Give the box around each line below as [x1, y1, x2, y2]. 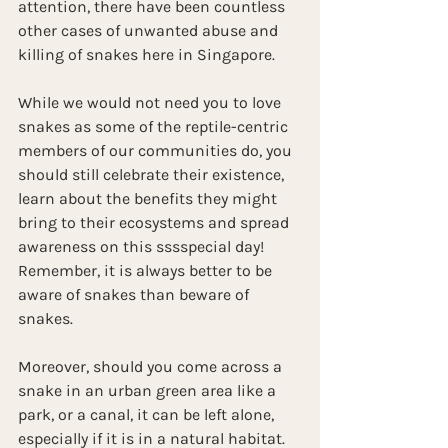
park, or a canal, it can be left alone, [18, 404, 278, 424]
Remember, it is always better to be [18, 260, 276, 280]
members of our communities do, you [18, 140, 296, 160]
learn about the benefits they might [18, 188, 281, 208]
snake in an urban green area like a [18, 380, 280, 400]
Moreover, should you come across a [18, 356, 286, 376]
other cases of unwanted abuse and [18, 20, 282, 40]
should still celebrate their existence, [18, 164, 288, 184]
